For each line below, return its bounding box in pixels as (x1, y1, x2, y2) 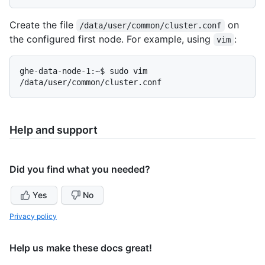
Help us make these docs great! (9, 241, 152, 254)
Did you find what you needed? (9, 163, 150, 175)
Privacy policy (9, 211, 57, 221)
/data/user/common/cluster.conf (79, 20, 222, 30)
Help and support (9, 123, 98, 136)
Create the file (9, 18, 76, 31)
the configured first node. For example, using (9, 33, 214, 45)
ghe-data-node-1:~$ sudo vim (20, 66, 147, 76)
